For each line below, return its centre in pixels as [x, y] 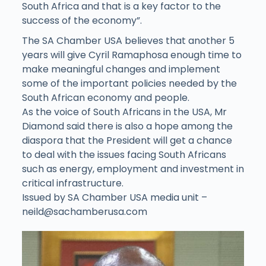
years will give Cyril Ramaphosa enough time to [132, 55]
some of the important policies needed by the [129, 84]
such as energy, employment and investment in [133, 169]
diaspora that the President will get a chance [127, 141]
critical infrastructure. [72, 183]
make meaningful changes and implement [121, 69]
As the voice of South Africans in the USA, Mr [124, 112]
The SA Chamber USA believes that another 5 [128, 41]
